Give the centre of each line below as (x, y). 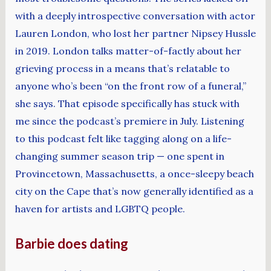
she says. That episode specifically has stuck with (127, 104)
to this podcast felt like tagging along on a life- (123, 139)
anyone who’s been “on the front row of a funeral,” (130, 86)
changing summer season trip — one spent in (119, 156)
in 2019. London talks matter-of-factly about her (128, 51)
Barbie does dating (71, 243)
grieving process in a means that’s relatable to (122, 69)
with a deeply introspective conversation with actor (135, 16)
